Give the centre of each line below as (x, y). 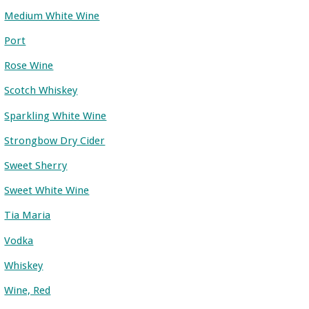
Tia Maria (28, 216)
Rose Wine (29, 66)
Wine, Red (28, 290)
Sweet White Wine (47, 191)
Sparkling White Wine (56, 116)
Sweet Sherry (36, 165)
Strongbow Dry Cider (55, 140)
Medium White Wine (52, 16)
